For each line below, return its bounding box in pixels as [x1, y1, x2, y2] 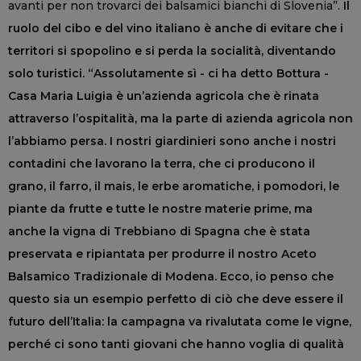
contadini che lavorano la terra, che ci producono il [8, 156, 315, 171]
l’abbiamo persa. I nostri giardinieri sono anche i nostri [8, 133, 336, 148]
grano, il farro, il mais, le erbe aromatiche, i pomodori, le [8, 178, 339, 193]
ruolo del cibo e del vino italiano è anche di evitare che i [8, 20, 343, 35]
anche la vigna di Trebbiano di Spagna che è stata [8, 223, 310, 239]
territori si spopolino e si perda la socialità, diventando [8, 43, 336, 58]
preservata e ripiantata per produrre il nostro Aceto [8, 246, 317, 261]
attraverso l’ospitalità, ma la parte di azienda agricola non [8, 110, 353, 126]
